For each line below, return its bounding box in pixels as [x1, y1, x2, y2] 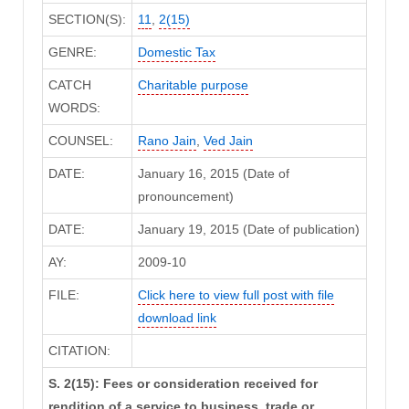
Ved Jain [203, 133, 253, 149]
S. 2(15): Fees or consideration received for [47, 376, 318, 392]
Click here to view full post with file [137, 288, 334, 303]
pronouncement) [137, 189, 234, 204]
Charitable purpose [137, 78, 248, 93]
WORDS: [47, 100, 100, 116]
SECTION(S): [47, 12, 126, 27]
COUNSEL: [47, 133, 113, 149]
